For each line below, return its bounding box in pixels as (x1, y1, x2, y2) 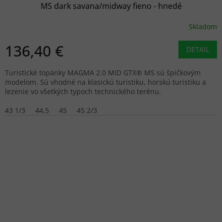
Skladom (189, 21, 217, 31)
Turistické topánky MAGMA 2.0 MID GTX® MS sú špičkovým (5, 68, 201, 78)
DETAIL (186, 45, 209, 55)
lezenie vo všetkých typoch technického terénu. (5, 87, 161, 97)
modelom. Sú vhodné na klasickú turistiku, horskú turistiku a (5, 77, 206, 87)
